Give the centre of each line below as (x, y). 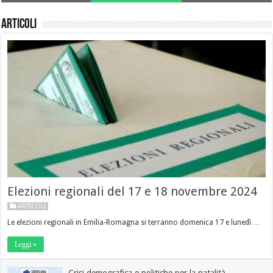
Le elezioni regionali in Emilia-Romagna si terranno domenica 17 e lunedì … (134, 222)
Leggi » (26, 244)
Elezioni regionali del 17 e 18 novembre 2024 (133, 191)
